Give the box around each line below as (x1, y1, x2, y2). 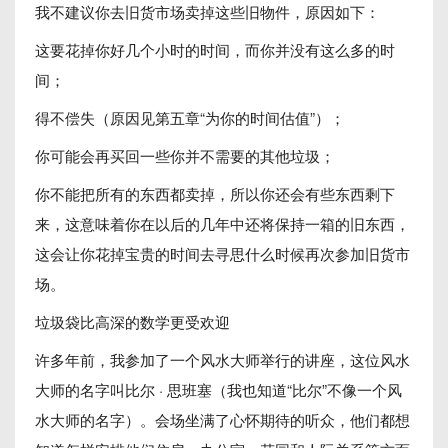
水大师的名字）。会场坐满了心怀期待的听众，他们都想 (35, 409, 410, 430)
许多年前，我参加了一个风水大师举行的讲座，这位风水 (35, 349, 410, 370)
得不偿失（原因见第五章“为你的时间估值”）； (35, 107, 345, 128)
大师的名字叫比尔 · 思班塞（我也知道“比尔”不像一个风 (35, 379, 402, 400)
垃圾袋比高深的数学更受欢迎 (35, 311, 230, 332)
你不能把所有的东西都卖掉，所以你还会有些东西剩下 (35, 183, 395, 204)
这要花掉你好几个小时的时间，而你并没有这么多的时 (35, 39, 395, 60)
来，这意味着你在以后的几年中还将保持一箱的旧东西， (35, 213, 410, 234)
